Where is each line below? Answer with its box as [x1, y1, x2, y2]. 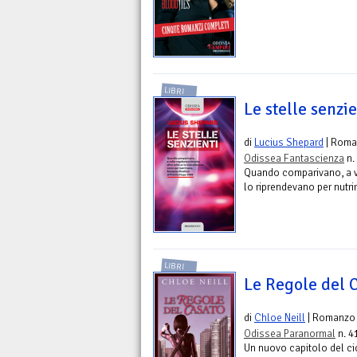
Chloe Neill [254, 311, 305, 325]
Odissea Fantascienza [244, 151, 344, 166]
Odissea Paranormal [244, 327, 335, 341]
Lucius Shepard [254, 135, 324, 150]
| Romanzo [305, 311, 355, 325]
